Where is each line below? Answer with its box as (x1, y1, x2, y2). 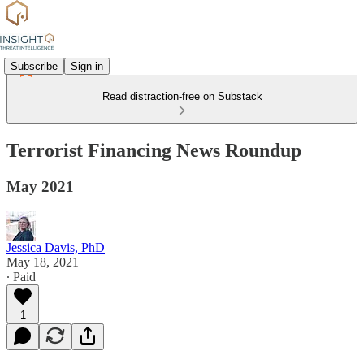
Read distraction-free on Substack (102, 90, 262, 102)
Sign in (71, 59, 103, 72)
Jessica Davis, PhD (6, 240, 105, 254)
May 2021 (6, 177, 74, 195)
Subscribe (11, 59, 58, 72)
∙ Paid (6, 269, 36, 284)
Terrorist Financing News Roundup (6, 139, 301, 161)
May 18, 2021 (6, 254, 79, 269)
